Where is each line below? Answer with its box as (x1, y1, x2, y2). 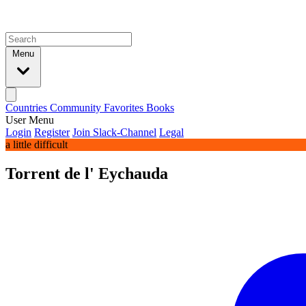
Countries (5, 102, 50, 113)
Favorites (104, 102, 146, 113)
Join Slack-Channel (72, 126, 156, 138)
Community (50, 102, 104, 113)
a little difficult (5, 139, 68, 150)
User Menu (5, 114, 54, 126)
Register (34, 126, 70, 138)
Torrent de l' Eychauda (5, 164, 168, 182)
